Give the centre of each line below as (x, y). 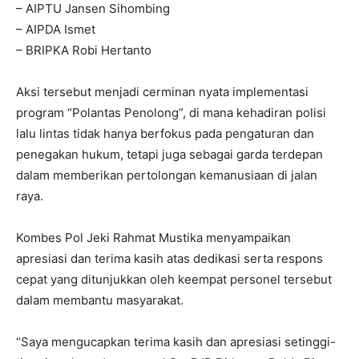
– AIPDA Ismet (56, 30)
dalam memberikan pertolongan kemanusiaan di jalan (167, 175)
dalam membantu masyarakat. (100, 301)
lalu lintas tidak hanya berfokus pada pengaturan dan (165, 134)
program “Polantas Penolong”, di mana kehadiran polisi (171, 113)
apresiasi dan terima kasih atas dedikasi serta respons (169, 259)
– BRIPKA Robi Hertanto (84, 50)
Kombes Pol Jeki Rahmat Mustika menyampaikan (153, 238)
